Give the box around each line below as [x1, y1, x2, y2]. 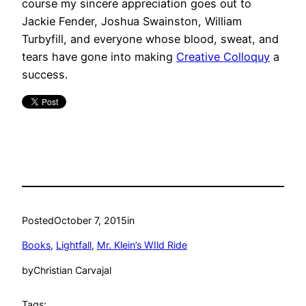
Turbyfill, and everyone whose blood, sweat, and [22, 32, 279, 46]
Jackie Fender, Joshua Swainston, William [22, 14, 242, 29]
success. [22, 68, 68, 82]
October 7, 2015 [54, 214, 127, 227]
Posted [22, 214, 54, 227]
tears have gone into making [22, 50, 176, 64]
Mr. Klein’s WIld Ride [97, 239, 187, 251]
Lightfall [56, 239, 92, 251]
